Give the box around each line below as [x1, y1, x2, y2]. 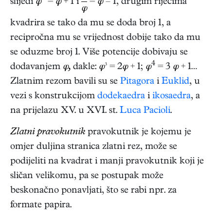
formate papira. [10, 200, 72, 211]
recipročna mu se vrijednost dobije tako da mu [10, 33, 200, 43]
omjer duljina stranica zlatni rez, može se [10, 142, 177, 152]
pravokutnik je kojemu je [85, 127, 191, 138]
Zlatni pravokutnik [10, 127, 85, 138]
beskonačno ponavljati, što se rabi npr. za [10, 185, 177, 196]
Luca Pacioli [120, 106, 170, 116]
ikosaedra [152, 91, 191, 102]
